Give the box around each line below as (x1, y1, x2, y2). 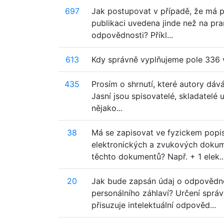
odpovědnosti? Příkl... (91, 30, 173, 40)
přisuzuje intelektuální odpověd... (91, 200, 216, 210)
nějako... (91, 103, 122, 113)
